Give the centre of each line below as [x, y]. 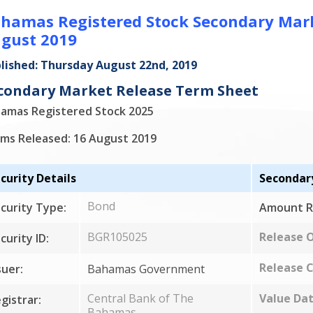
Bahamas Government [146, 269]
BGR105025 [117, 237]
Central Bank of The [140, 298]
